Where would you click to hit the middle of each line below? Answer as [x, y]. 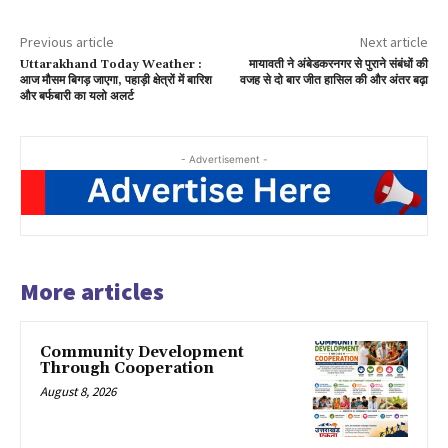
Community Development [142, 353]
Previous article [67, 41]
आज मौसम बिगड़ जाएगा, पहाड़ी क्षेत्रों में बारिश [116, 80]
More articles [92, 292]
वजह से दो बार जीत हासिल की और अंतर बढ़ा [333, 80]
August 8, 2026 [78, 392]
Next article [393, 41]
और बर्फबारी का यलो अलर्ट [77, 96]
